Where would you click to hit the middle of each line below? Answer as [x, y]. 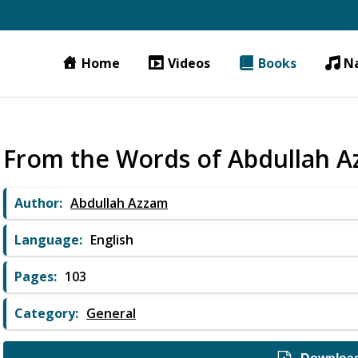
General [111, 314]
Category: [46, 313]
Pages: [36, 276]
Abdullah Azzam [119, 203]
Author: [38, 203]
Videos [189, 63]
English [112, 239]
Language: [48, 239]
